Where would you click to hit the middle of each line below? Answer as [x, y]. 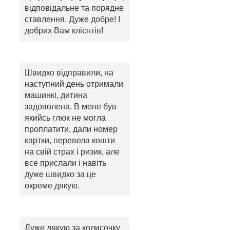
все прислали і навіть [65, 163]
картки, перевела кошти [70, 140]
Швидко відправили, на [69, 72]
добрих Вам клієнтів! [64, 30]
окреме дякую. [52, 185]
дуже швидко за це [60, 174]
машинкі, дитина [56, 95]
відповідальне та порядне [74, 8]
